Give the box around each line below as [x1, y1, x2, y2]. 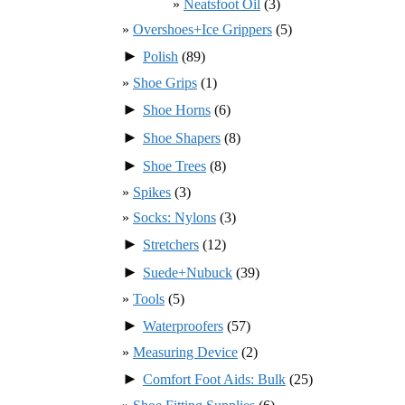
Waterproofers [143, 317, 223, 334]
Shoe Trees [143, 157, 206, 174]
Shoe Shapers [143, 129, 221, 146]
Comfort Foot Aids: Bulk [143, 371, 286, 387]
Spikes [133, 184, 171, 200]
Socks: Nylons [133, 209, 216, 225]
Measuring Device [133, 344, 238, 360]
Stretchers [143, 236, 199, 252]
